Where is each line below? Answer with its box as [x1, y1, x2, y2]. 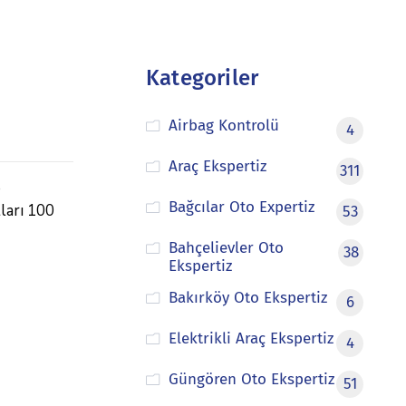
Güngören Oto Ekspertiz [168, 370, 334, 389]
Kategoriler [146, 65, 259, 91]
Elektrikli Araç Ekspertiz [168, 329, 333, 348]
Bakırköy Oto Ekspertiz [168, 288, 327, 307]
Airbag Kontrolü [168, 116, 279, 135]
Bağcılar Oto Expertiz [168, 198, 314, 217]
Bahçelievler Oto [168, 238, 284, 257]
